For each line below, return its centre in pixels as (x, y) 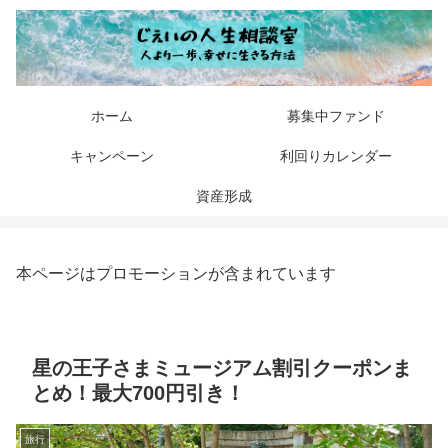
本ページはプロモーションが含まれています (176, 274)
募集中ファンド (336, 116)
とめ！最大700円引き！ (138, 393)
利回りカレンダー (336, 156)
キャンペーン (112, 156)
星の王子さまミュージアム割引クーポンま (222, 368)
